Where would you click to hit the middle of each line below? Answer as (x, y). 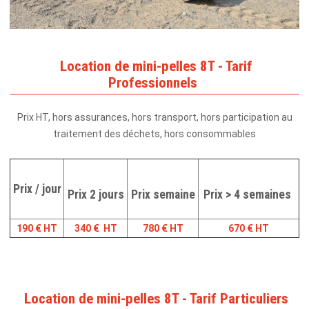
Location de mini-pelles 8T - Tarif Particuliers (154, 298)
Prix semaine (163, 194)
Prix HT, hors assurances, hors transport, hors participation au (154, 117)
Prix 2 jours (96, 194)
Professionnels (154, 83)
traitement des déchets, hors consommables (154, 133)
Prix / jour (37, 189)
